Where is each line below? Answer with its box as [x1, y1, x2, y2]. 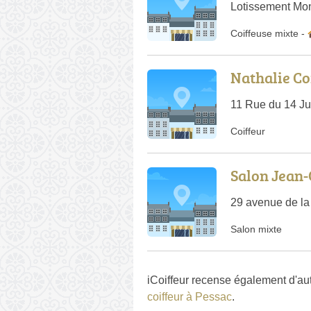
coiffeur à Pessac [147, 290, 232, 303]
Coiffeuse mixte [230, 27, 299, 39]
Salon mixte [230, 223, 282, 235]
